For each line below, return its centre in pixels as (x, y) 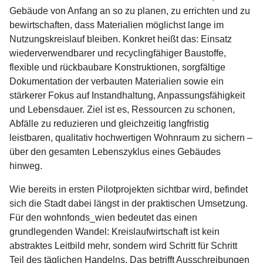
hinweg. (26, 166)
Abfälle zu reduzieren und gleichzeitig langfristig (109, 123)
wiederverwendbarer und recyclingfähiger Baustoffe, (118, 53)
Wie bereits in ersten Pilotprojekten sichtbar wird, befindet (129, 189)
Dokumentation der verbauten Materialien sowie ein (117, 81)
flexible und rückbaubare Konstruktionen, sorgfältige (117, 67)
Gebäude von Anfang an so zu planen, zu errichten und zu (130, 11)
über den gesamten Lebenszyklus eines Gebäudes (115, 151)
